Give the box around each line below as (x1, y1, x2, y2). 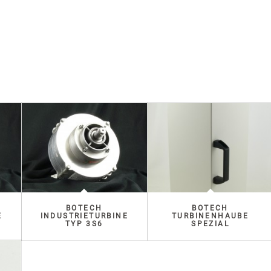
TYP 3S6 (65, 219, 103, 228)
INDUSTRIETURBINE (40, 211, 128, 220)
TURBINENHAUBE (171, 211, 249, 220)
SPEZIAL (191, 219, 229, 228)
